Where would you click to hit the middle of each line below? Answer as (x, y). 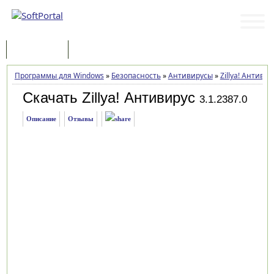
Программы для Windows (59, 76)
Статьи (94, 50)
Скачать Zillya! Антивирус (109, 98)
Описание (41, 119)
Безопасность (136, 76)
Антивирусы (190, 76)
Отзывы (80, 119)
